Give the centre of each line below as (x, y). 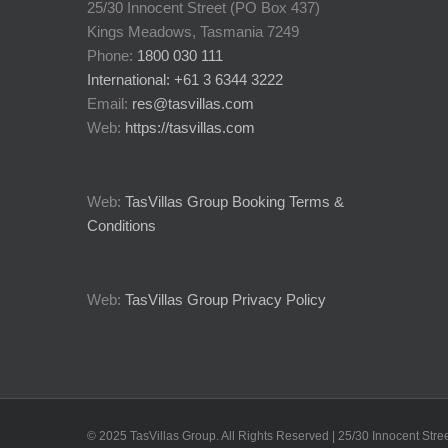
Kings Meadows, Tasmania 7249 (193, 32)
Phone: (112, 56)
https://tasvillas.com (190, 128)
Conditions (121, 226)
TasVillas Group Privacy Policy (225, 300)
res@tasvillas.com (193, 104)
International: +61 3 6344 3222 (185, 80)
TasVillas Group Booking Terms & (234, 202)
